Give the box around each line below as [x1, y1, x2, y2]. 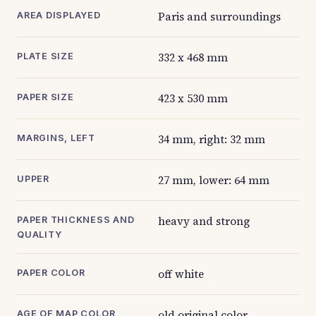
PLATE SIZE [17, 51, 74, 61]
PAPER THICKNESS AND [17, 214, 135, 225]
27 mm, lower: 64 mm [158, 173, 269, 188]
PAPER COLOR [17, 267, 85, 278]
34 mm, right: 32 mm [158, 132, 265, 147]
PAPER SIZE [17, 92, 74, 102]
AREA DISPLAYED [17, 10, 101, 20]
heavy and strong [158, 214, 250, 229]
